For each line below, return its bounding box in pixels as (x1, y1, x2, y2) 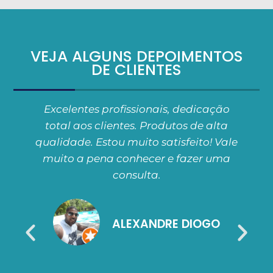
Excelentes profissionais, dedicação (43, 103, 230, 116)
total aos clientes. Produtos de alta (45, 119, 229, 132)
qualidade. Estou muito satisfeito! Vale (35, 136, 238, 149)
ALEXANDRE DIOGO (112, 216, 221, 233)
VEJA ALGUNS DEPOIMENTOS (30, 46, 243, 68)
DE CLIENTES (91, 59, 182, 81)
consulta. (112, 169, 161, 182)
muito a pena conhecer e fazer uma (43, 152, 231, 165)
